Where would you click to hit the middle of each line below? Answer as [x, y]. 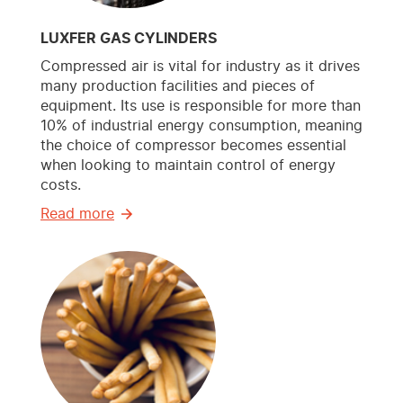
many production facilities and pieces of [178, 87]
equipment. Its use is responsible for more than [201, 107]
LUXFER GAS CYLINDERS [129, 39]
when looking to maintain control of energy [188, 166]
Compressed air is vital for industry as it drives [200, 67]
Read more [77, 215]
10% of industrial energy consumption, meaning [201, 126]
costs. [61, 186]
